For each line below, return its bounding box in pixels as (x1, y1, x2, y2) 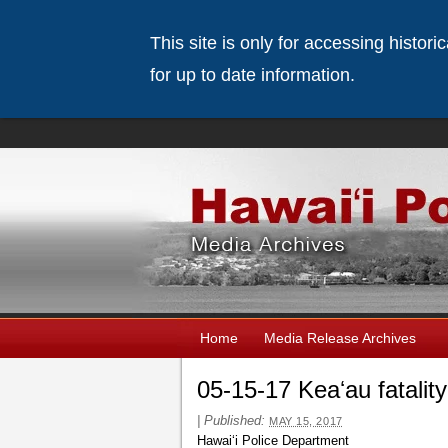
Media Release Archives (264, 330, 416, 346)
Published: (204, 413, 269, 428)
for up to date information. (149, 65, 355, 85)
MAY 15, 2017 (269, 415, 343, 427)
